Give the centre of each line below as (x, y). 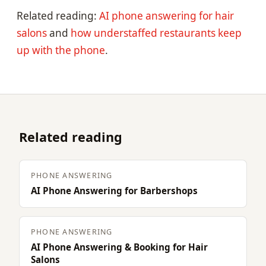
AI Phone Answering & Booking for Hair (119, 247)
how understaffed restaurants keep (156, 33)
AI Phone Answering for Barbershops (114, 190)
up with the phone (61, 50)
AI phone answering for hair (167, 15)
